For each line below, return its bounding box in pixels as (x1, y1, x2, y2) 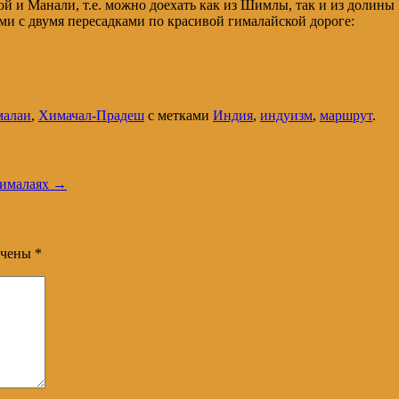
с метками (144, 107, 213, 123)
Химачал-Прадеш (38, 107, 144, 123)
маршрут (320, 107, 372, 123)
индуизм (260, 107, 313, 123)
